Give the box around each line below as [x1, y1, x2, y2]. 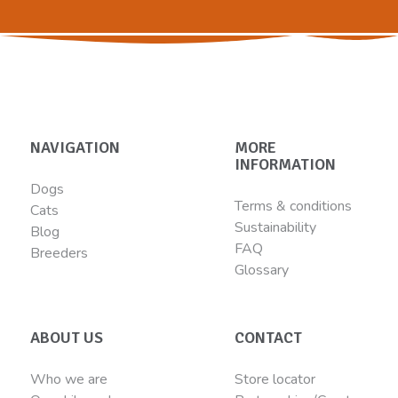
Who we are [29, 370, 107, 389]
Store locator [235, 370, 316, 389]
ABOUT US [29, 328, 103, 347]
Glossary [235, 260, 290, 280]
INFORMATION [235, 155, 337, 174]
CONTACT [235, 328, 303, 347]
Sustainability [235, 218, 317, 237]
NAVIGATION [29, 138, 120, 157]
